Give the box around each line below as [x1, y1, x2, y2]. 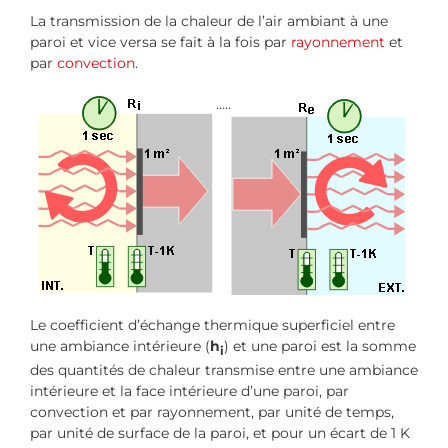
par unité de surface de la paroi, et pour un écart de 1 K [30, 424, 410, 443]
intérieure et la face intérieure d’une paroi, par [30, 382, 349, 401]
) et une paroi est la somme [224, 337, 416, 356]
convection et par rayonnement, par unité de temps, [30, 403, 394, 422]
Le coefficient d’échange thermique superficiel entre [30, 316, 395, 335]
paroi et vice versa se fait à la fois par [30, 33, 291, 52]
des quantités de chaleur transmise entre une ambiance [30, 361, 418, 380]
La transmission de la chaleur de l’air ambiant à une [30, 12, 388, 31]
